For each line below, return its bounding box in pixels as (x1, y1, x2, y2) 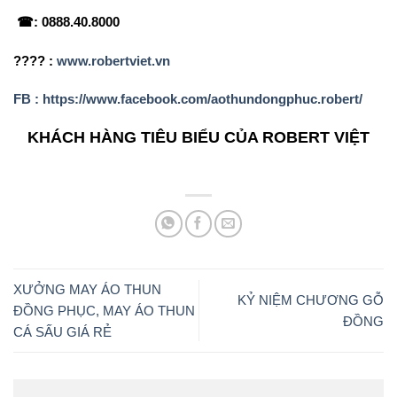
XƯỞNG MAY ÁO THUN (13, 281, 161, 297)
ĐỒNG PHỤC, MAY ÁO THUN (13, 302, 195, 318)
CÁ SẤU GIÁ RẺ (13, 323, 112, 339)
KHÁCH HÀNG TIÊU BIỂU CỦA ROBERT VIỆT (27, 128, 370, 146)
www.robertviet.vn (57, 52, 170, 68)
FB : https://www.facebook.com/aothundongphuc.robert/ (13, 91, 362, 107)
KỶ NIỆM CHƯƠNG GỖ (237, 292, 384, 307)
